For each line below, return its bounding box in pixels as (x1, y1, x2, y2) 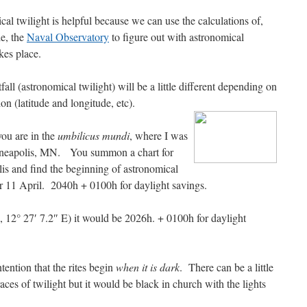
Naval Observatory (27, 29, 109, 45)
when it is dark (116, 260, 180, 275)
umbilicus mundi (58, 128, 130, 143)
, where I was (130, 128, 188, 143)
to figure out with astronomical (109, 29, 244, 45)
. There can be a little (180, 260, 273, 275)
